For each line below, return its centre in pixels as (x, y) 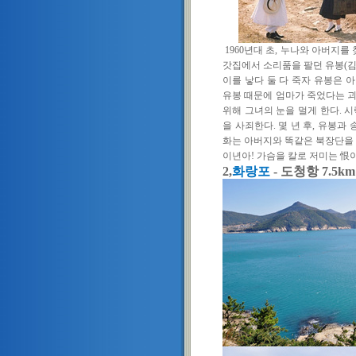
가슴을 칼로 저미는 (298, 155)
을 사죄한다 (248, 125)
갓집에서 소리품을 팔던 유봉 (284, 65)
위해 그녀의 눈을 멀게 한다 (281, 110)
